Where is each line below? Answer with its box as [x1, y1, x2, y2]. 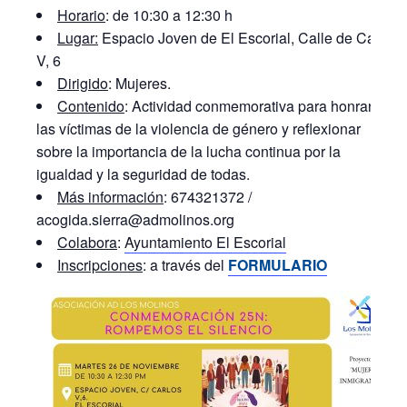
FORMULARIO [228, 254, 327, 275]
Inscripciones [57, 254, 143, 275]
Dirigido [57, 73, 108, 94]
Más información [57, 186, 164, 207]
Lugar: [57, 27, 98, 48]
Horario [57, 5, 105, 25]
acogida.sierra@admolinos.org [36, 209, 234, 230]
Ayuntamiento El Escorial [124, 232, 286, 253]
